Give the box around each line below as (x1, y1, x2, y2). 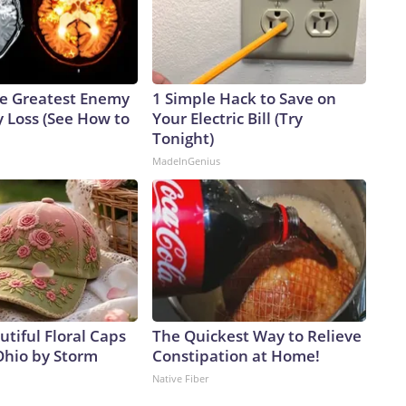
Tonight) (152, 128, 214, 150)
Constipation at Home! (152, 345, 320, 367)
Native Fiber (152, 372, 208, 386)
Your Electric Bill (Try (152, 108, 303, 130)
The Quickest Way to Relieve (152, 325, 362, 347)
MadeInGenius (152, 154, 220, 169)
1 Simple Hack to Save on (152, 88, 336, 110)
